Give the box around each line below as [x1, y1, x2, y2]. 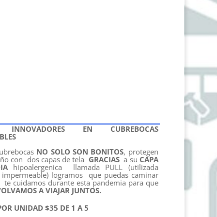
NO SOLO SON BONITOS [36, 146, 124, 156]
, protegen [124, 146, 158, 156]
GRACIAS [88, 154, 120, 164]
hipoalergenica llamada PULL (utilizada [7, 162, 158, 172]
